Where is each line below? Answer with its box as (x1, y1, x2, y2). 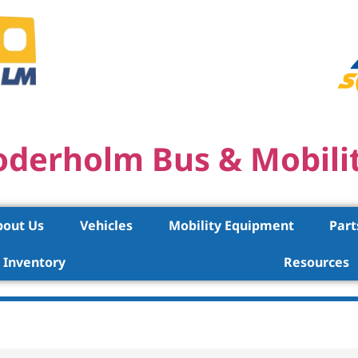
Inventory (3, 253, 66, 272)
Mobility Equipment (168, 217, 294, 235)
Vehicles (79, 217, 133, 235)
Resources (283, 253, 349, 272)
